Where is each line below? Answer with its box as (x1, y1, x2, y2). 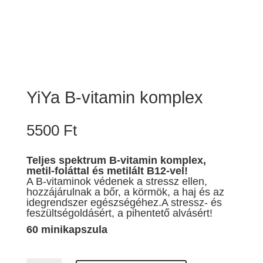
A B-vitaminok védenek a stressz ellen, (26, 176, 207, 188)
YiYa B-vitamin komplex (26, 88, 203, 107)
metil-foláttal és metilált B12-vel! (26, 165, 188, 177)
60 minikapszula (26, 224, 107, 236)
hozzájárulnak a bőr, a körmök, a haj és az (26, 186, 224, 198)
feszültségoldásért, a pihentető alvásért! (26, 207, 213, 220)
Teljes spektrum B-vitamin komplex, (26, 154, 206, 167)
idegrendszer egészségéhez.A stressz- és (26, 197, 222, 209)
